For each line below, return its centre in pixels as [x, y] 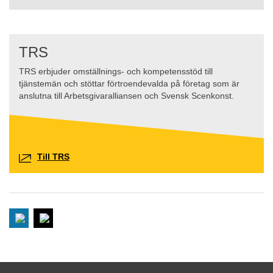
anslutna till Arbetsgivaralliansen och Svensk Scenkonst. [126, 96]
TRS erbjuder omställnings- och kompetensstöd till [116, 72]
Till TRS [53, 157]
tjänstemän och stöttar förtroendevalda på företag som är [129, 84]
